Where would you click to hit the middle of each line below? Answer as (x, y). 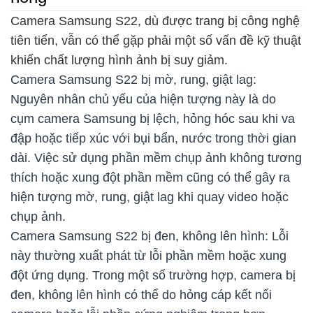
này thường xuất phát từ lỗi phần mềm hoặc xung (148, 256)
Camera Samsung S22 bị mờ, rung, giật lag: (133, 80)
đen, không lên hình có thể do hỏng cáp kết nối (141, 295)
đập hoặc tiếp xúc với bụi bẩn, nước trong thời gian (153, 139)
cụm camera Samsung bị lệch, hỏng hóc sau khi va (153, 119)
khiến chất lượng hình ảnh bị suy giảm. (119, 60)
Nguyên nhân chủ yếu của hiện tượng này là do (143, 100)
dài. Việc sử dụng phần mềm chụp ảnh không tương (156, 158)
